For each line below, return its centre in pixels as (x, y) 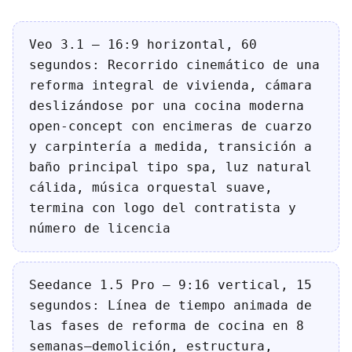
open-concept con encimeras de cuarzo (170, 126)
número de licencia (100, 228)
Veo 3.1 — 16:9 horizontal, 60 (143, 44)
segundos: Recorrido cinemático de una (174, 65)
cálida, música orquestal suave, (151, 187)
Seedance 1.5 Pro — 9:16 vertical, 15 (170, 285)
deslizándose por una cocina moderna (167, 106)
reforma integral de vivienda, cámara (170, 85)
